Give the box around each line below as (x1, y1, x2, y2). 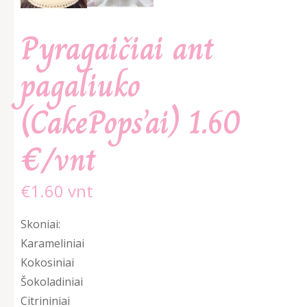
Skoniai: (21, 217, 60, 232)
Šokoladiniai (21, 274, 83, 290)
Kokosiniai (21, 255, 74, 271)
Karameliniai (21, 236, 84, 251)
